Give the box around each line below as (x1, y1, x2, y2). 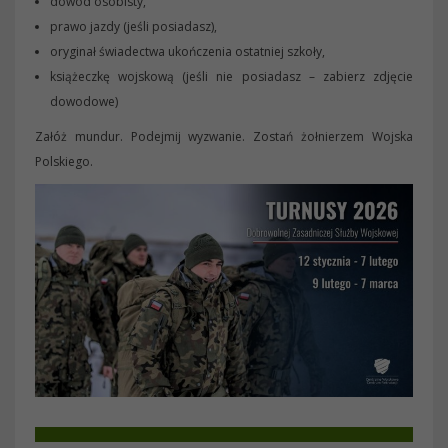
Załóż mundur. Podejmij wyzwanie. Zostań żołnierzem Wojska (35, 128, 413, 145)
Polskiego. (35, 153, 93, 170)
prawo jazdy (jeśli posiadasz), (50, 18, 217, 35)
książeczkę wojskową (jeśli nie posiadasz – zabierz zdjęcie (50, 68, 413, 85)
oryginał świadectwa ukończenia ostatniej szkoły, (50, 43, 325, 60)
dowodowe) (50, 93, 118, 110)
